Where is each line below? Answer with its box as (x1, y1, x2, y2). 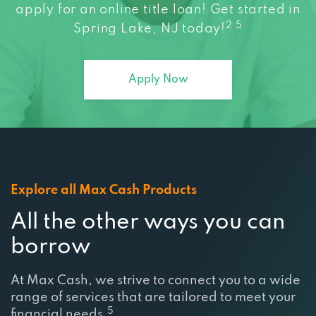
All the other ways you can (11, 211, 285, 233)
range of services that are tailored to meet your (11, 291, 296, 304)
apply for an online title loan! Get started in (16, 3, 300, 16)
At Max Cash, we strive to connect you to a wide (11, 274, 300, 287)
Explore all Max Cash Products (11, 183, 197, 197)
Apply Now (128, 73, 188, 85)
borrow (11, 236, 90, 258)
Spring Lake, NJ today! (73, 22, 226, 35)
